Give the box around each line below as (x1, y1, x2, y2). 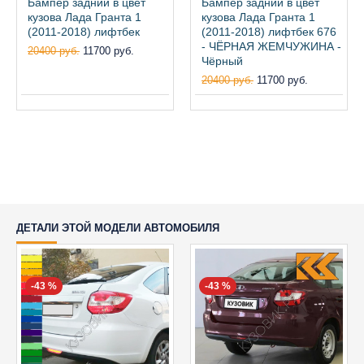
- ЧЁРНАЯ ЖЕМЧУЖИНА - (201, 39, 341, 53)
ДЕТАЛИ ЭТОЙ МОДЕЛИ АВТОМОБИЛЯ (16, 222, 219, 234)
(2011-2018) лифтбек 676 (201, 24, 336, 38)
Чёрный (201, 54, 243, 67)
